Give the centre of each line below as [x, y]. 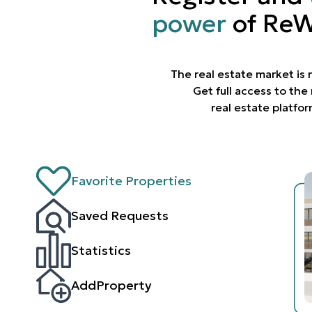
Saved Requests [120, 215]
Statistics [101, 250]
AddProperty [111, 285]
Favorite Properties [131, 180]
